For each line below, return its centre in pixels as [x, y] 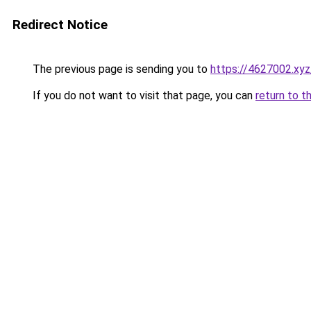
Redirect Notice [60, 25]
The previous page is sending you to [120, 69]
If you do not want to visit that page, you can [143, 95]
